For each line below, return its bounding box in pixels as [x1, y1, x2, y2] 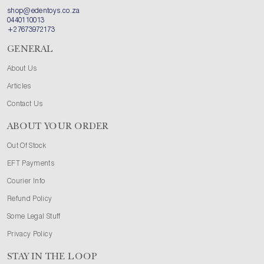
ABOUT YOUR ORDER [7, 123, 108, 132]
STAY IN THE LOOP [7, 253, 98, 262]
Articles [7, 83, 31, 91]
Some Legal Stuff [7, 213, 61, 221]
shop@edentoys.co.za [7, 8, 80, 15]
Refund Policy [7, 196, 52, 203]
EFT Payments [7, 160, 55, 168]
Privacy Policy [7, 231, 52, 239]
